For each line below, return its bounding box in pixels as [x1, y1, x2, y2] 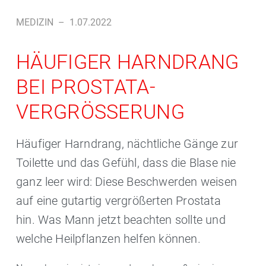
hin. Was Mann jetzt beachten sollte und [16, 213, 226, 227]
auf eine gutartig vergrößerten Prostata [16, 194, 221, 208]
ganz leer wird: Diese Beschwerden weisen [16, 175, 237, 189]
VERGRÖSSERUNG [16, 100, 171, 123]
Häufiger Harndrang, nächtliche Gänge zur [16, 137, 239, 151]
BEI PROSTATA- [16, 75, 156, 99]
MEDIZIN [16, 17, 53, 28]
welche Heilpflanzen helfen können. [16, 232, 201, 246]
